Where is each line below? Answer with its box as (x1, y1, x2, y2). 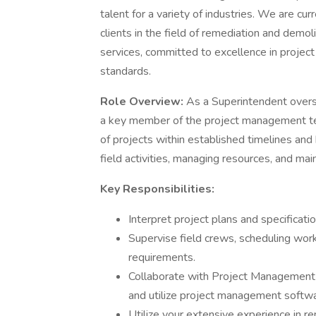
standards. (100, 63, 151, 79)
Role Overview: (100, 94, 186, 109)
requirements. (128, 250, 195, 265)
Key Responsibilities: (100, 181, 214, 197)
